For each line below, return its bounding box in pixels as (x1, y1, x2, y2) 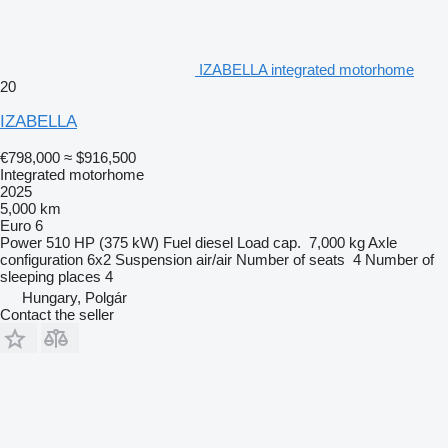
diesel (195, 233, 233, 251)
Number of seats (236, 250, 345, 268)
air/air (196, 250, 232, 268)
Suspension (115, 250, 192, 268)
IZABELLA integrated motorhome (199, 60, 414, 78)
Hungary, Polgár (22, 288, 127, 306)
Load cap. (237, 233, 301, 251)
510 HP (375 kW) (46, 233, 159, 251)
